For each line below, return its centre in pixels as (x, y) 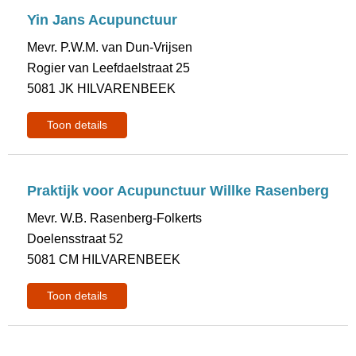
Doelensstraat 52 (75, 239)
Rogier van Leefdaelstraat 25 (109, 68)
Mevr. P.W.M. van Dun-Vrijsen (110, 47)
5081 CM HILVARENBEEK (104, 259)
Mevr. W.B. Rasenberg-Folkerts (115, 218)
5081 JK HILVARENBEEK (102, 89)
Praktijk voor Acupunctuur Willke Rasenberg (178, 191)
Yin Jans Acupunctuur (103, 20)
